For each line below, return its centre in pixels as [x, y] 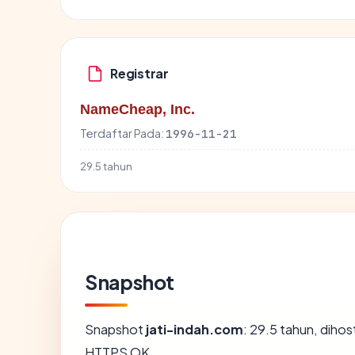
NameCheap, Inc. [137, 109]
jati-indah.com [195, 329]
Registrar [139, 74]
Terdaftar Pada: [122, 133]
